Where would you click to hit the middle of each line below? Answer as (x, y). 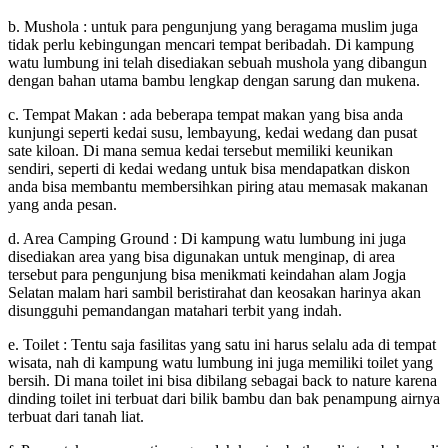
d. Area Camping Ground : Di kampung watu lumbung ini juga (207, 238)
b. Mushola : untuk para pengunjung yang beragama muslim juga (213, 26)
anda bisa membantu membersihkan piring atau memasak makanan (218, 186)
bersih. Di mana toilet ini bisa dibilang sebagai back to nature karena (222, 380)
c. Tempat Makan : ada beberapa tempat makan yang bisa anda (205, 114)
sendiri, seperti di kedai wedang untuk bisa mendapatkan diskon (209, 168)
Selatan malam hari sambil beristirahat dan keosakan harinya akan (214, 292)
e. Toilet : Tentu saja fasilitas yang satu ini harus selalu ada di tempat (222, 344)
